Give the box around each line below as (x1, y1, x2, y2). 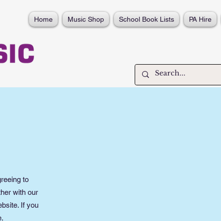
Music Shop (68, 15, 104, 23)
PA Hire (189, 15, 212, 23)
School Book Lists (119, 15, 174, 23)
